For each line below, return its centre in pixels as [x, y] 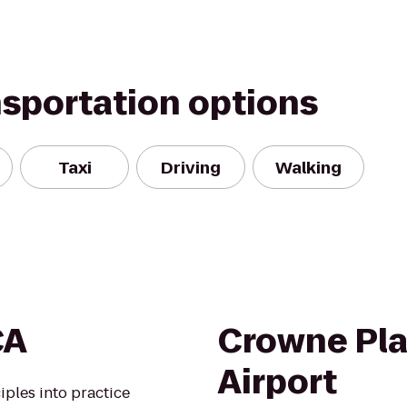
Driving [191, 167]
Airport [278, 382]
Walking [308, 167]
